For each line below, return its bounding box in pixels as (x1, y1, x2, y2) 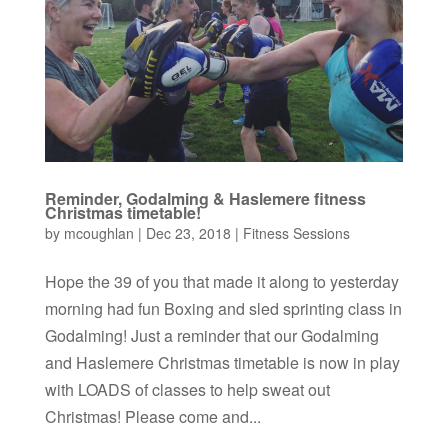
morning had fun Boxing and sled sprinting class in (44, 297, 402, 321)
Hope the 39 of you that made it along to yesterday (44, 270, 399, 294)
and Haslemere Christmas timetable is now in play (44, 351, 400, 375)
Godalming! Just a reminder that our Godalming (44, 324, 379, 348)
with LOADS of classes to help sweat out (44, 378, 330, 402)
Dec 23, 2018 (145, 223, 231, 244)
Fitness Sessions (242, 223, 350, 244)
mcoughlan (63, 223, 134, 244)
